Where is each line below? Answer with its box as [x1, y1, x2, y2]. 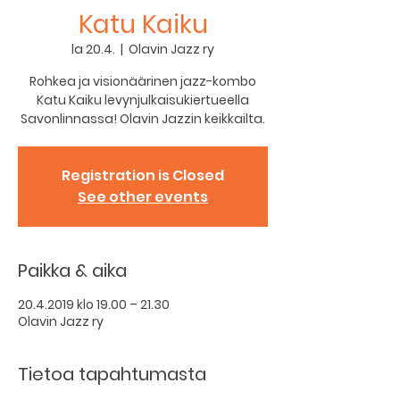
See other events [78, 187, 208, 207]
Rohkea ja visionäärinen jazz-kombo [29, 72, 256, 90]
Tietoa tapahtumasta [18, 362, 206, 387]
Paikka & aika [18, 258, 127, 283]
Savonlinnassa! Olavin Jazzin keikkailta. [21, 110, 265, 128]
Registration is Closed [62, 165, 224, 186]
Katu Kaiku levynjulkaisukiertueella [37, 91, 249, 109]
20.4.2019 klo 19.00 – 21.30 [18, 296, 170, 313]
